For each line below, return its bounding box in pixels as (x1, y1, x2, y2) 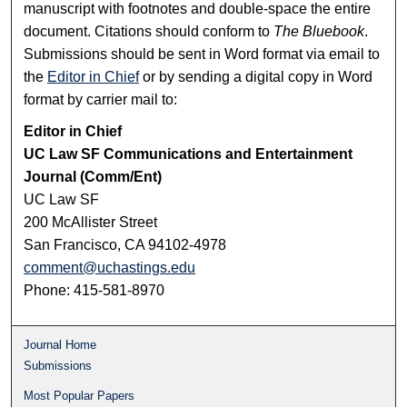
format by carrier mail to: (24, 91, 178, 107)
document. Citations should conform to (24, 23, 274, 39)
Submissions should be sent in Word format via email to (24, 45, 381, 62)
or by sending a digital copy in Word (139, 68, 373, 84)
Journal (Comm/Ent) (24, 168, 163, 184)
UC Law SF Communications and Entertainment (24, 145, 353, 162)
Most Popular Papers (24, 388, 135, 402)
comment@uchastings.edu (24, 259, 196, 275)
